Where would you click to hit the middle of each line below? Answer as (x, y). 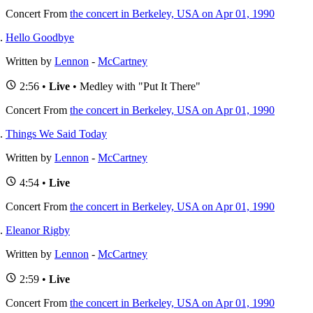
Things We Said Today (56, 133)
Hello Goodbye (40, 37)
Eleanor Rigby (38, 230)
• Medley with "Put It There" (135, 86)
